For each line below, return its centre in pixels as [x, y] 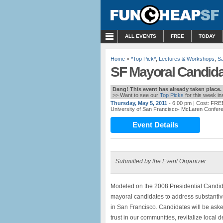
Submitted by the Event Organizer [161, 161]
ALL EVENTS [141, 36]
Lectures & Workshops [187, 59]
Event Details [155, 125]
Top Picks [172, 95]
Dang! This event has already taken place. [167, 89]
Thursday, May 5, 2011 [139, 103]
